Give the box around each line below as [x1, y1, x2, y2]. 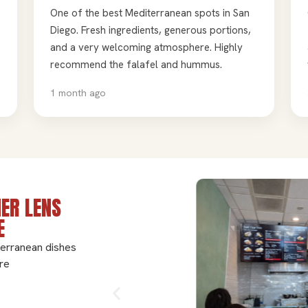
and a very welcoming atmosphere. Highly [49, 40, 243, 54]
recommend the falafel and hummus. [49, 57, 222, 71]
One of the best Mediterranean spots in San [49, 5, 250, 20]
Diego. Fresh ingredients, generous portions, [49, 23, 251, 37]
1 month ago [49, 86, 106, 99]
